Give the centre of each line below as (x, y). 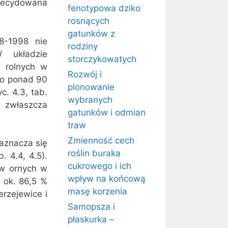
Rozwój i (85, 74)
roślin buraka (94, 153)
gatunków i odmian (107, 112)
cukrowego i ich (99, 166)
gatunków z (91, 34)
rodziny (83, 46)
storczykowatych (102, 59)
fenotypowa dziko (104, 8)
